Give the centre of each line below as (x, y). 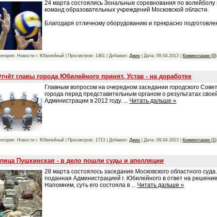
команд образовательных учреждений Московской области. (127, 9)
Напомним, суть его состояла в (88, 185)
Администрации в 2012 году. (84, 101)
